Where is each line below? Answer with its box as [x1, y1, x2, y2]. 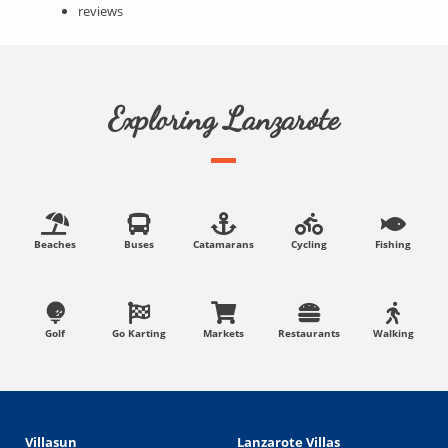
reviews [78, 2, 124, 21]
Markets [203, 327, 245, 341]
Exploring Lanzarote [108, 100, 340, 139]
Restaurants [277, 327, 340, 341]
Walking [372, 327, 414, 341]
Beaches [33, 238, 76, 252]
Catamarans [193, 238, 255, 252]
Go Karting [112, 327, 167, 341]
